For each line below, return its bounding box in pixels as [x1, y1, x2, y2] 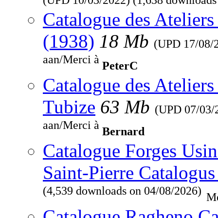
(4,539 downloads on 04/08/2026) [43, 184, 201, 205]
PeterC [102, 59, 138, 73]
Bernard [102, 125, 145, 138]
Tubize [43, 96, 95, 118]
